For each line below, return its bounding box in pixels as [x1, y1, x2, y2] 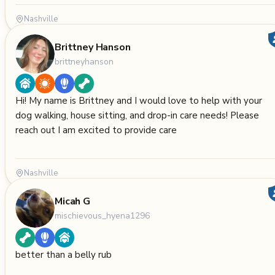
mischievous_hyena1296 [55, 209, 150, 222]
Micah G [55, 194, 90, 208]
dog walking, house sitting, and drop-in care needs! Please [15, 109, 259, 122]
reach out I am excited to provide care [15, 124, 177, 136]
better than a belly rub [15, 249, 112, 261]
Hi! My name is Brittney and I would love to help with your [15, 95, 262, 107]
